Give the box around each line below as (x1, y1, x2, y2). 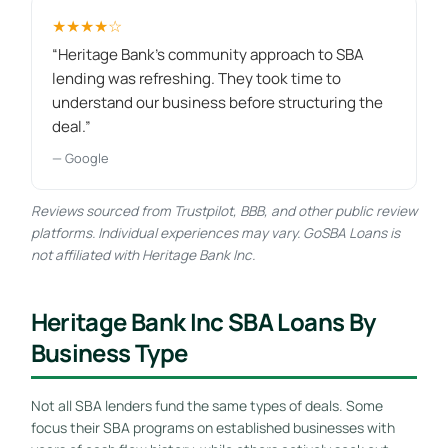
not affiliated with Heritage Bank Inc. (30, 245, 255, 264)
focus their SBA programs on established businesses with (30, 417, 395, 437)
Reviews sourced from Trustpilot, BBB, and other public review (30, 201, 417, 220)
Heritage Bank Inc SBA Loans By (30, 304, 376, 338)
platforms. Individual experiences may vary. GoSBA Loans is (30, 223, 400, 242)
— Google (51, 148, 108, 167)
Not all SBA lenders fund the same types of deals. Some (30, 395, 383, 415)
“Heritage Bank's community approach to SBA (51, 43, 364, 65)
